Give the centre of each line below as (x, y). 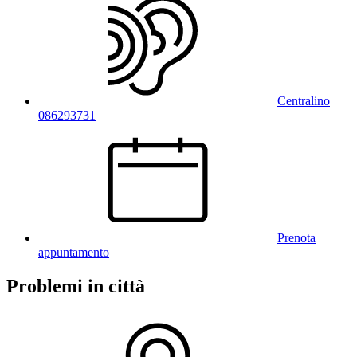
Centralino (304, 100)
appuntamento (74, 252)
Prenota (296, 237)
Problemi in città (76, 286)
